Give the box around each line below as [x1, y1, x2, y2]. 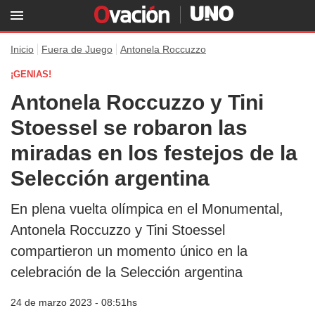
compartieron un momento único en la [11, 243, 247, 259]
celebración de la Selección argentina [11, 264, 243, 280]
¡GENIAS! [11, 69, 51, 79]
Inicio [11, 44, 34, 55]
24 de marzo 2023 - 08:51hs [11, 297, 137, 308]
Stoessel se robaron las [11, 116, 247, 139]
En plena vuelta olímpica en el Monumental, [11, 201, 283, 217]
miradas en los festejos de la [11, 141, 297, 165]
